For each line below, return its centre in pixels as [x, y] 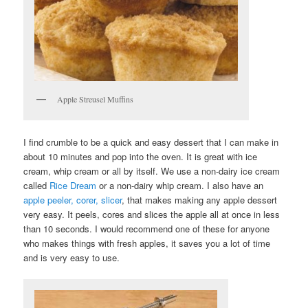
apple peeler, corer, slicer [73, 200]
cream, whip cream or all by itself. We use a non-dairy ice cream [152, 171]
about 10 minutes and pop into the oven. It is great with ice [141, 157]
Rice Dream [73, 186]
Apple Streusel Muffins [96, 99]
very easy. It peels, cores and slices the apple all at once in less [152, 214]
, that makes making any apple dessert [200, 200]
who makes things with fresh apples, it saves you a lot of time [147, 243]
